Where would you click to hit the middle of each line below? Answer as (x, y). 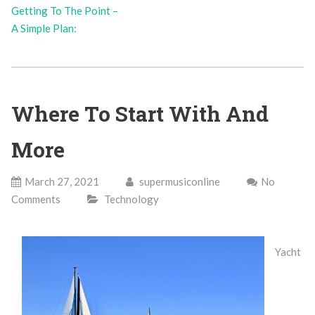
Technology (131, 199)
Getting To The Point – (64, 10)
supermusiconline (178, 181)
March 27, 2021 (62, 181)
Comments (36, 199)
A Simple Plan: (44, 28)
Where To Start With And (140, 114)
